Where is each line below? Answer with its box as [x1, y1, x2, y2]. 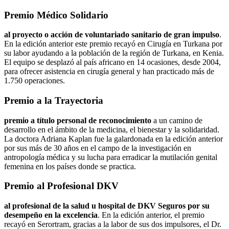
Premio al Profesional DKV [4, 180, 119, 192]
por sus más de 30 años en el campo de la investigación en [4, 143, 191, 152]
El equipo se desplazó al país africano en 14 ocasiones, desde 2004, [4, 58, 221, 67]
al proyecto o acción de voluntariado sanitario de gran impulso [4, 30, 219, 39]
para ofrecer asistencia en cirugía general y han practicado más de [4, 67, 214, 76]
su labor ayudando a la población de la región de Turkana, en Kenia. [4, 49, 224, 58]
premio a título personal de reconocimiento [4, 116, 151, 125]
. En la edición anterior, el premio [98, 211, 204, 220]
